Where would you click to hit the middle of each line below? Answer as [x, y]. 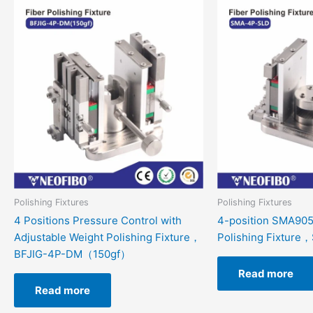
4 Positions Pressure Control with [98, 221]
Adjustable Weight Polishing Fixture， [107, 238]
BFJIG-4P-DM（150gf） [72, 254]
